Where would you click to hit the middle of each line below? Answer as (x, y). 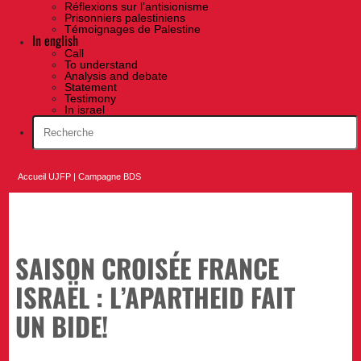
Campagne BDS (110, 177)
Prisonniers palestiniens (125, 18)
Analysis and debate (116, 76)
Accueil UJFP (45, 177)
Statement (91, 87)
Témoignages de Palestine (133, 29)
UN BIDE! (62, 325)
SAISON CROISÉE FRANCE (147, 267)
